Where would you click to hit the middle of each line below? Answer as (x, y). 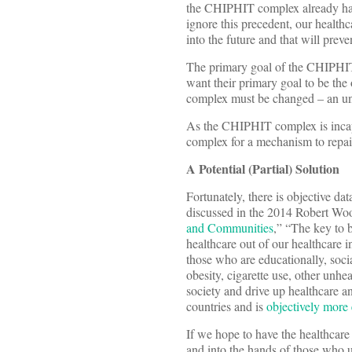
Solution (317, 169)
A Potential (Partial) (241, 169)
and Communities (230, 228)
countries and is (226, 306)
